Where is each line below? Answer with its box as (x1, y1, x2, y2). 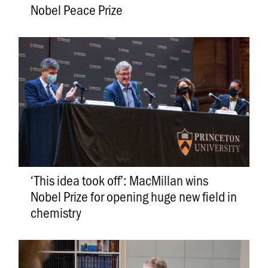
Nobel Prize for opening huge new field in (30, 186, 237, 205)
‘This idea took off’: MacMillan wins (30, 170, 208, 189)
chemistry (30, 202, 81, 221)
